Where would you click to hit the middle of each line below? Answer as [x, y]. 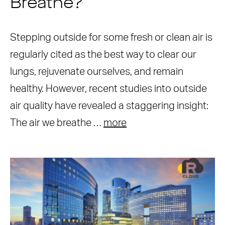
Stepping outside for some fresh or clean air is [111, 38]
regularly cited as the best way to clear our [103, 55]
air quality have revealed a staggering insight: [110, 106]
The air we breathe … [57, 123]
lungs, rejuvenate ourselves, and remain [97, 72]
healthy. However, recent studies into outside [108, 89]
